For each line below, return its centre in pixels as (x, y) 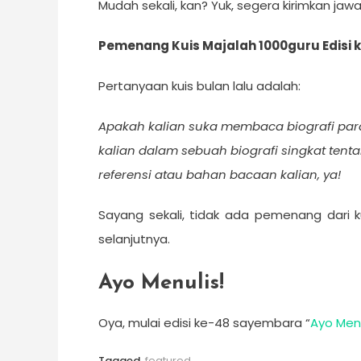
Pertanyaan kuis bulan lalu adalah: (199, 86)
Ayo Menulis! (161, 283)
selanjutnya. (134, 239)
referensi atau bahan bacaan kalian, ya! (220, 174)
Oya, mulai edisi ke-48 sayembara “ (204, 323)
